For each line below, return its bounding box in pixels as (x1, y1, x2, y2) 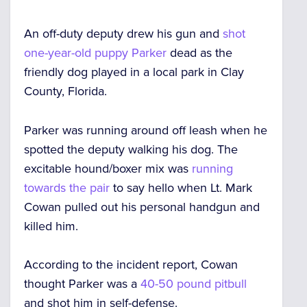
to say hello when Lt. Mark (110, 180, 252, 195)
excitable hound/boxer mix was (24, 160, 192, 176)
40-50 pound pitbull (140, 276, 247, 292)
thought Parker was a (24, 276, 140, 292)
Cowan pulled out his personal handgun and (24, 199, 260, 214)
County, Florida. (24, 83, 107, 99)
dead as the (167, 45, 232, 60)
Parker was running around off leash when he (24, 122, 267, 138)
